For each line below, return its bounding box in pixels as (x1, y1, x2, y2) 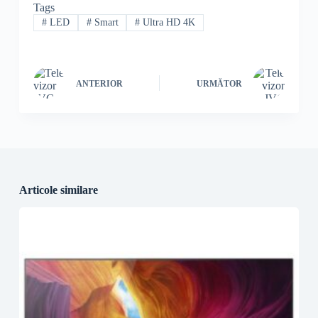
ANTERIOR (75, 78, 123, 89)
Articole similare (18, 184, 98, 197)
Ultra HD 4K (140, 17, 196, 28)
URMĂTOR (197, 78, 243, 89)
